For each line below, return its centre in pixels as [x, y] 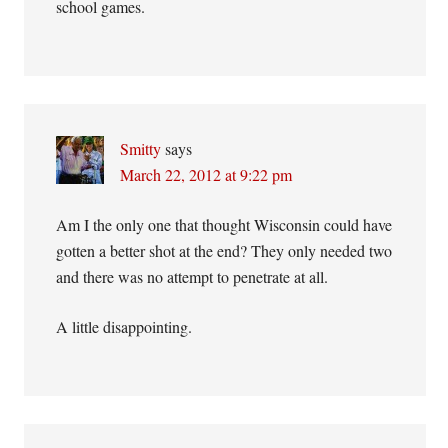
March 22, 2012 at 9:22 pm [206, 174]
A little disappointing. [124, 326]
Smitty [141, 148]
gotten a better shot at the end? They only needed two [224, 250]
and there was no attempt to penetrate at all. [192, 276]
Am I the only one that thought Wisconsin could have [224, 224]
